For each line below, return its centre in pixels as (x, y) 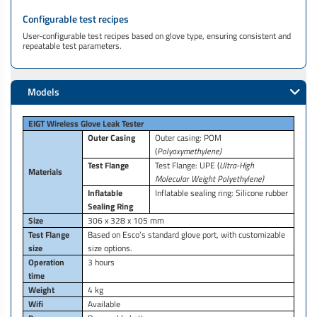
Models (44, 92)
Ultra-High (237, 166)
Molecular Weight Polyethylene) (210, 179)
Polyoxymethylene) (190, 151)
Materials (46, 172)
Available (104, 304)
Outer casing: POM (189, 138)
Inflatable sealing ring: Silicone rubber (222, 193)
